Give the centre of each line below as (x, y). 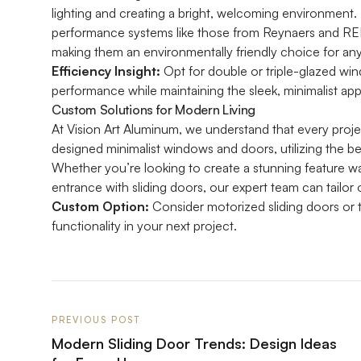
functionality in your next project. (144, 226)
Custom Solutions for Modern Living (154, 110)
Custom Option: (102, 206)
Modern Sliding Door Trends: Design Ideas (194, 343)
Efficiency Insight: (106, 71)
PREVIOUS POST (96, 320)
